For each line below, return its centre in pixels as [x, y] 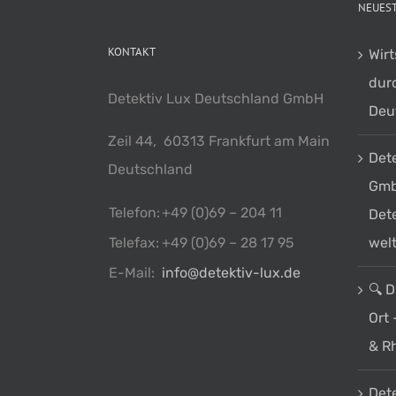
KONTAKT [132, 52]
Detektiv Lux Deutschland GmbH [216, 99]
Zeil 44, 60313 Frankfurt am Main [219, 141]
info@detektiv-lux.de [231, 273]
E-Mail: [132, 273]
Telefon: [134, 213]
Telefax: [134, 243]
